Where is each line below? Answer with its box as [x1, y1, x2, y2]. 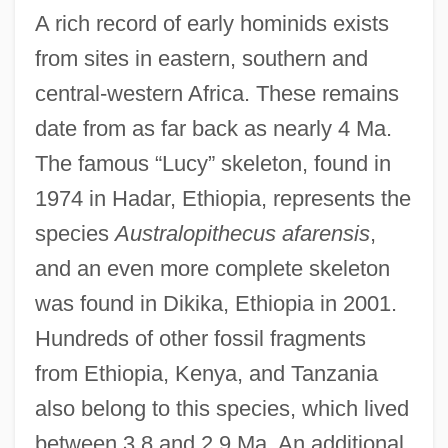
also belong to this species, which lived [34, 395, 409, 421]
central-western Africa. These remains [34, 80, 399, 106]
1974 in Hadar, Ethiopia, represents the [34, 185, 411, 211]
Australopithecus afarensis [114, 220, 370, 246]
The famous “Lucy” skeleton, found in [34, 150, 391, 176]
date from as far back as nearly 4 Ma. [34, 115, 392, 141]
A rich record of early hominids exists [34, 10, 389, 36]
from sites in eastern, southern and [34, 45, 368, 71]
